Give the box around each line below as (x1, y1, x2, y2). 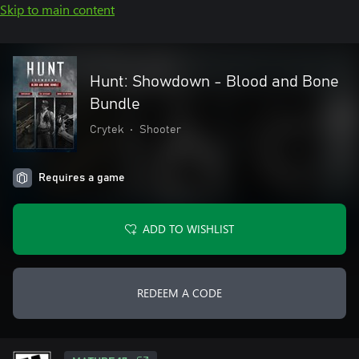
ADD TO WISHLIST (143, 221, 234, 236)
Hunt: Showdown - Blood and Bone (90, 74, 339, 90)
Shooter (139, 124, 181, 135)
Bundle (90, 96, 140, 112)
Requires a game (38, 172, 125, 184)
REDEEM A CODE (137, 285, 222, 301)
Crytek (90, 124, 123, 135)
